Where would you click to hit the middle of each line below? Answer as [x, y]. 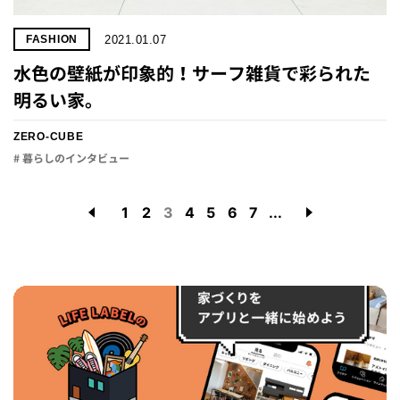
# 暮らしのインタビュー [71, 158]
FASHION [52, 39]
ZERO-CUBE [49, 137]
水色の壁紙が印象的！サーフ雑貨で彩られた [192, 73]
